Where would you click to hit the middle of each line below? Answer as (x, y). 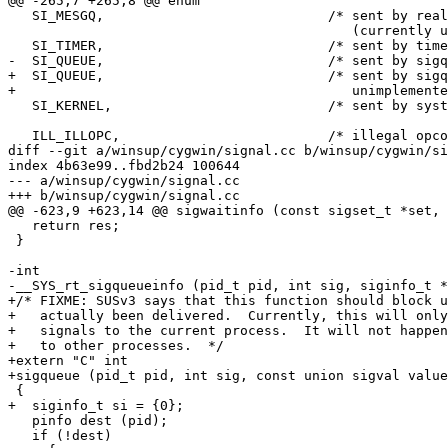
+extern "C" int (68, 361)
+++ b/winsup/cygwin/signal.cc (124, 196)
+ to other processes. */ (116, 346)
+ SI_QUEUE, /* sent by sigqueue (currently (56, 76)
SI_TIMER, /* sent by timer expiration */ (56, 46)
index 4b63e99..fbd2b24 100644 (124, 166)
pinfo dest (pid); (88, 421)
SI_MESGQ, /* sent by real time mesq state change (56, 16)
